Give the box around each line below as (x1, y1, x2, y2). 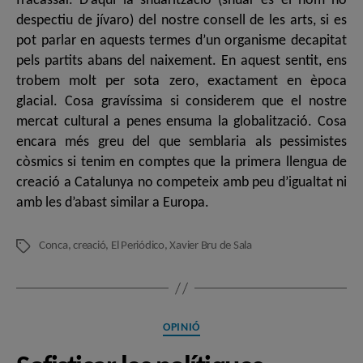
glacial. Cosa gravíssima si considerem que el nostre (16, 94, 347, 109)
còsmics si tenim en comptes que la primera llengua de (16, 155, 347, 170)
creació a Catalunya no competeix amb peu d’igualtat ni (16, 175, 347, 190)
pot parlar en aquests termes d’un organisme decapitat (16, 33, 347, 49)
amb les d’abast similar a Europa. (16, 195, 209, 211)
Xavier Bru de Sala (169, 240, 252, 252)
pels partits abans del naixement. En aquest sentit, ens (16, 53, 347, 69)
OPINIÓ (163, 322, 200, 334)
